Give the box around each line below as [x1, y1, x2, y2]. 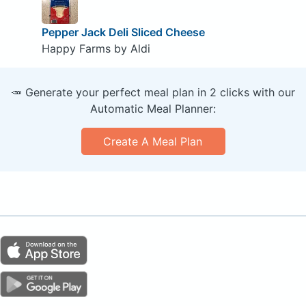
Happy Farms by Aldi [41, 42, 150, 56]
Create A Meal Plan [103, 135, 203, 149]
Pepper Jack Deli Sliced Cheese [41, 25, 205, 40]
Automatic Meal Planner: [90, 102, 216, 116]
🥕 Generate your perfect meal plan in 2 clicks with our [11, 85, 295, 100]
